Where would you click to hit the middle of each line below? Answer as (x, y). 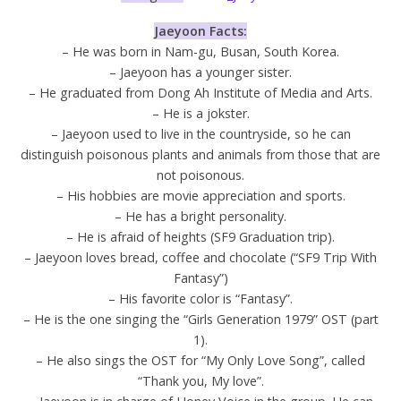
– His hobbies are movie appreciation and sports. (200, 195)
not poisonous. (200, 175)
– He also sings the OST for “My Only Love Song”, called (200, 360)
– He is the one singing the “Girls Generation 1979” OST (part (200, 319)
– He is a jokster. (200, 113)
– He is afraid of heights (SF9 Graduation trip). (200, 236)
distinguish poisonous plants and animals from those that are (200, 154)
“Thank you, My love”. (200, 380)
